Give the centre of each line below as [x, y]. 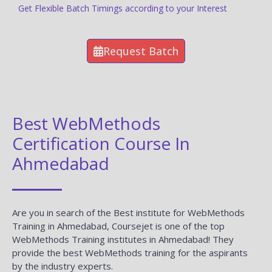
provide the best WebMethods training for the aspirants [130, 252]
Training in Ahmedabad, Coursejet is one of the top [118, 226]
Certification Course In [101, 143]
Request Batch [141, 51]
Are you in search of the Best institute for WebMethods [128, 212]
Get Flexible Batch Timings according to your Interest [124, 8]
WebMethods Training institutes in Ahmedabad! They [123, 239]
